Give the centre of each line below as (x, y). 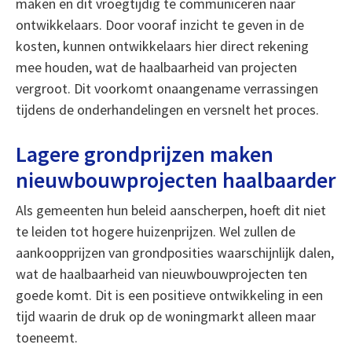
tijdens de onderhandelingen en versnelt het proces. (167, 110)
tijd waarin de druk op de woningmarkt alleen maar (165, 316)
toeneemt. (46, 337)
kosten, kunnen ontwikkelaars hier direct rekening (162, 46)
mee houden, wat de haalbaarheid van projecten (156, 67)
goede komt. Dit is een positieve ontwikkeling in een (169, 295)
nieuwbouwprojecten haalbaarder (175, 180)
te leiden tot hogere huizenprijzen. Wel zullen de (155, 231)
